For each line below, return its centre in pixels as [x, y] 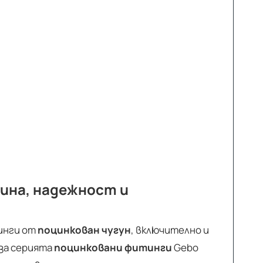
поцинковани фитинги [113, 248]
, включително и [170, 230]
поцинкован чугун [84, 230]
